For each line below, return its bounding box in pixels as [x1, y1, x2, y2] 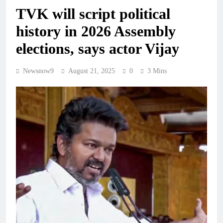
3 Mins [147, 67, 167, 75]
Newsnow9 [23, 67, 54, 75]
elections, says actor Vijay [16, 40, 179, 57]
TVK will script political [16, 5, 170, 22]
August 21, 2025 [68, 67, 115, 75]
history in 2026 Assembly [16, 23, 176, 40]
